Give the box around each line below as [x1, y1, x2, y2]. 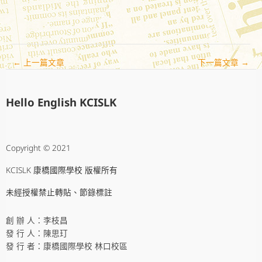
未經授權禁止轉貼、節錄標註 [6, 187, 112, 198]
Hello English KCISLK [6, 95, 116, 110]
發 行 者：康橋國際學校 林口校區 [6, 240, 127, 252]
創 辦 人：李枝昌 [6, 215, 68, 226]
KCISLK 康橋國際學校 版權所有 [6, 164, 118, 176]
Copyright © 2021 [6, 142, 71, 154]
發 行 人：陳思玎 [6, 227, 68, 239]
